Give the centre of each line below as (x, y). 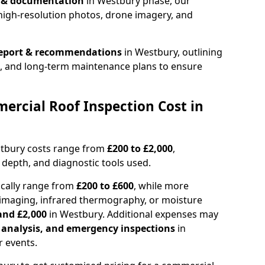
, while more (161, 185)
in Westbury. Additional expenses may (134, 214)
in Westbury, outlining (172, 52)
